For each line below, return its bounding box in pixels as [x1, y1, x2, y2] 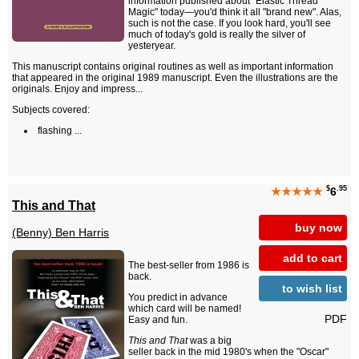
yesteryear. [128, 40, 175, 52]
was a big [188, 335, 232, 347]
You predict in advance [128, 292, 228, 304]
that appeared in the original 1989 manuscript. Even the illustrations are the [12, 72, 338, 84]
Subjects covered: [12, 104, 90, 116]
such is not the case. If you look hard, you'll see [128, 18, 331, 30]
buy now [295, 220, 342, 234]
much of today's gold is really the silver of [128, 29, 305, 41]
